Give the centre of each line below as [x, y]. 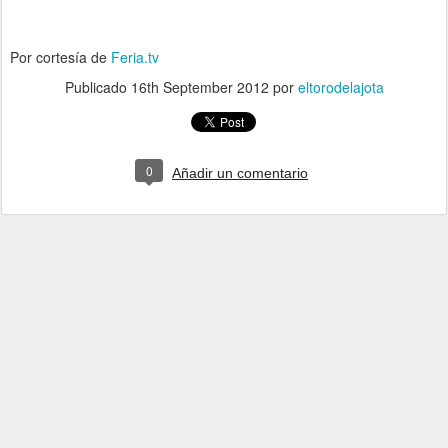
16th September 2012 [199, 87]
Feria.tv [135, 57]
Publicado [97, 87]
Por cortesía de [60, 57]
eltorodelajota [340, 87]
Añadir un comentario [240, 173]
